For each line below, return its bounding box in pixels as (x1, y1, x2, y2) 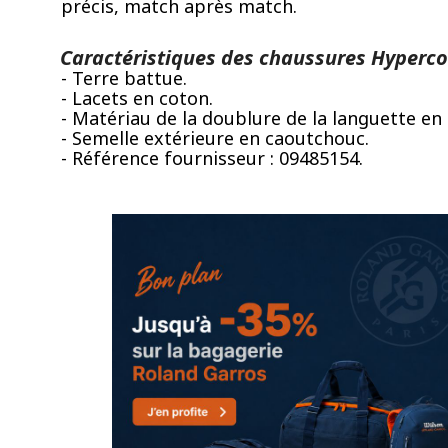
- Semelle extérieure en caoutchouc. (61, 125, 369, 150)
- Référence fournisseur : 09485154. (61, 145, 363, 170)
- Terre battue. (61, 65, 187, 90)
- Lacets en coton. (61, 85, 213, 110)
